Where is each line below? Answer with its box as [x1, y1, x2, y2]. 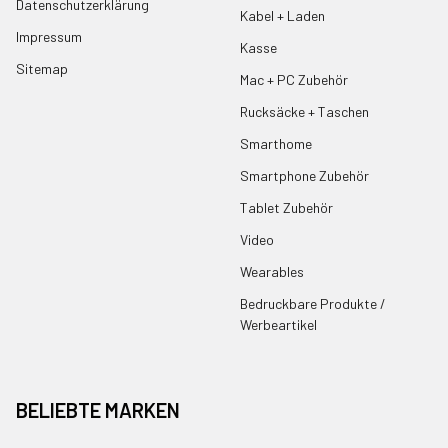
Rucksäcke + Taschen [240, 102, 369, 120]
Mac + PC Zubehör [240, 71, 348, 88]
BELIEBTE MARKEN [16, 397, 180, 422]
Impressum [16, 28, 82, 46]
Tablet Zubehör [240, 198, 333, 216]
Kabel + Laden [240, 7, 325, 25]
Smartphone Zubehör [240, 166, 369, 184]
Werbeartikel [240, 315, 317, 333]
